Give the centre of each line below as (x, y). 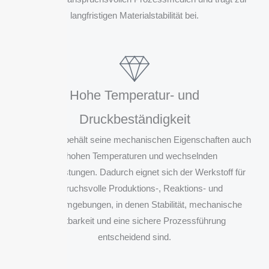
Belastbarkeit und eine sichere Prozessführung (134, 221)
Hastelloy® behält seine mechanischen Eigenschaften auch (134, 140)
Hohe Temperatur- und (134, 95)
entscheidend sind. (134, 237)
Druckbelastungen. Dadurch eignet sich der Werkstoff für (134, 172)
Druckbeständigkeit (134, 119)
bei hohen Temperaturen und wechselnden (134, 156)
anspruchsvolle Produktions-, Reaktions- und (134, 189)
